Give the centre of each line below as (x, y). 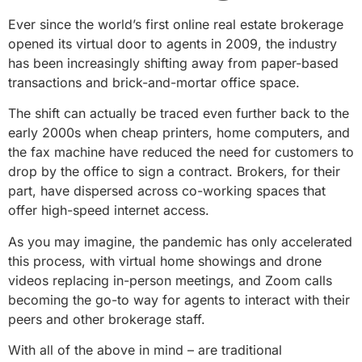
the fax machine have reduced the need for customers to (181, 152)
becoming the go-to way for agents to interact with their (179, 299)
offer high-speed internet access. (109, 210)
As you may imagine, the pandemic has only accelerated (180, 241)
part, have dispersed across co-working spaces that (167, 191)
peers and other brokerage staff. (107, 319)
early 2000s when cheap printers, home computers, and (179, 133)
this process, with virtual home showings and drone (165, 261)
